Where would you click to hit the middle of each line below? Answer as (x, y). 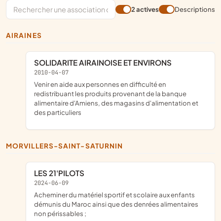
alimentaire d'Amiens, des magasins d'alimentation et (116, 103)
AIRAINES (27, 35)
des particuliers (58, 112)
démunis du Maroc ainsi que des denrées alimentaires (116, 204)
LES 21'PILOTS (61, 173)
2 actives (145, 9)
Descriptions (195, 9)
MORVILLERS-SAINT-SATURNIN (68, 146)
